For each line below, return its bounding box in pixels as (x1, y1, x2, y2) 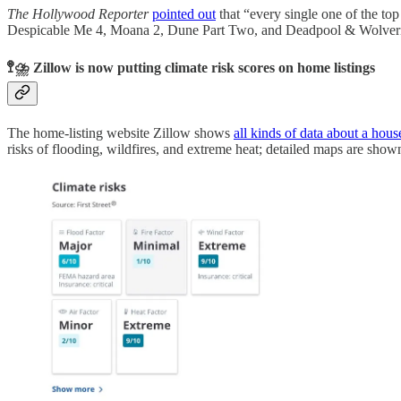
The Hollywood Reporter (7, 6, 149, 22)
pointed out (152, 6, 216, 22)
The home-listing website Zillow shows (7, 124, 234, 141)
